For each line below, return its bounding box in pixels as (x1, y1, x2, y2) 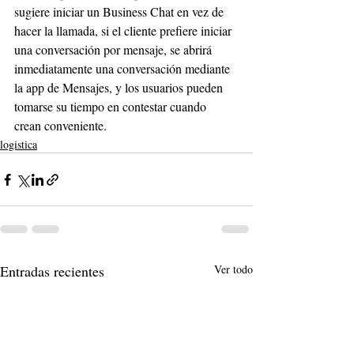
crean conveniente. (14, 117, 107, 134)
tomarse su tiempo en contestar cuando (14, 98, 209, 115)
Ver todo (214, 262, 253, 277)
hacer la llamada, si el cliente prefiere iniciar (14, 22, 235, 40)
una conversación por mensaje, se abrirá (14, 41, 215, 58)
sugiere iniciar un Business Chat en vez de (14, 3, 227, 21)
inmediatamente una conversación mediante (14, 60, 233, 77)
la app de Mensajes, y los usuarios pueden (14, 79, 226, 96)
